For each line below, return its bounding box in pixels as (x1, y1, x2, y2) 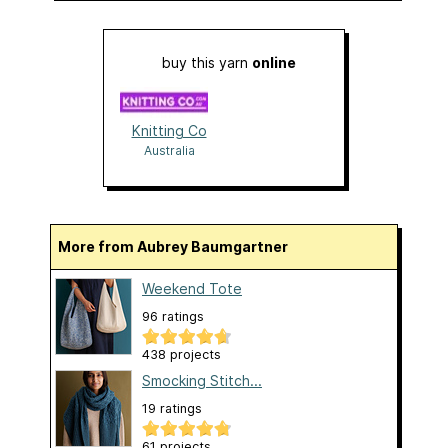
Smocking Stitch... (142, 371, 262, 389)
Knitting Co (131, 121, 207, 139)
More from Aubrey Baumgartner (71, 237, 288, 255)
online (252, 53, 296, 71)
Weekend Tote (142, 279, 242, 297)
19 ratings (142, 400, 202, 416)
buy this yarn (162, 53, 252, 71)
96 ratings (142, 308, 204, 324)
